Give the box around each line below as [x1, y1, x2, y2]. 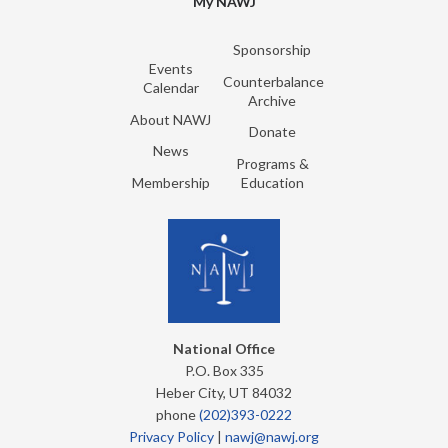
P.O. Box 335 [184, 362, 264, 380]
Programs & [235, 154, 309, 172]
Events [148, 60, 193, 78]
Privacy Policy [129, 428, 214, 446]
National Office [173, 340, 275, 358]
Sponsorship [233, 41, 312, 59]
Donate [248, 123, 296, 141]
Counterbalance [222, 72, 324, 90]
